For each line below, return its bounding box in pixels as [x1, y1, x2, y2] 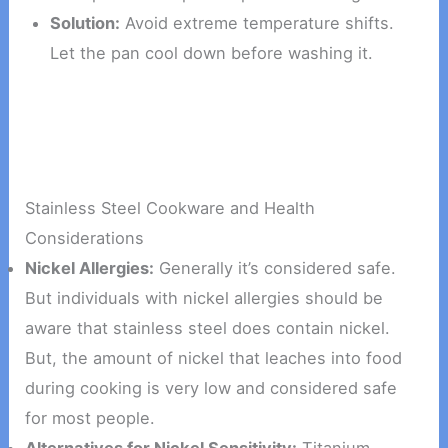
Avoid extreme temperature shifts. [119, 13, 394, 34]
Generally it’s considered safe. [154, 258, 397, 279]
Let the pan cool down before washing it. [49, 43, 373, 64]
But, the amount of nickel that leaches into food [25, 348, 403, 369]
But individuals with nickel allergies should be [25, 288, 384, 309]
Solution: [49, 13, 120, 34]
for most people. [25, 408, 156, 429]
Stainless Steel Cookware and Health [25, 198, 316, 219]
